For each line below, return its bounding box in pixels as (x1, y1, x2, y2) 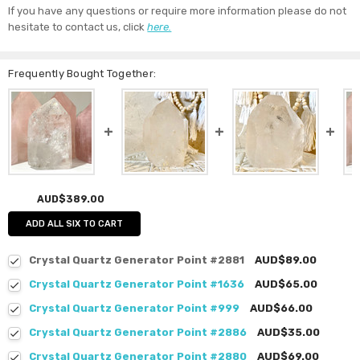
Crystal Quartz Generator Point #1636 (29, 278, 245, 291)
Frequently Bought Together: (8, 67, 157, 80)
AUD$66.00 (250, 302, 313, 315)
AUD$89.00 (255, 254, 317, 267)
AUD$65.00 (255, 278, 318, 291)
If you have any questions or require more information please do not (8, 5, 347, 18)
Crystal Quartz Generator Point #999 (29, 302, 240, 315)
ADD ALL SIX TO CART (26, 219, 124, 230)
